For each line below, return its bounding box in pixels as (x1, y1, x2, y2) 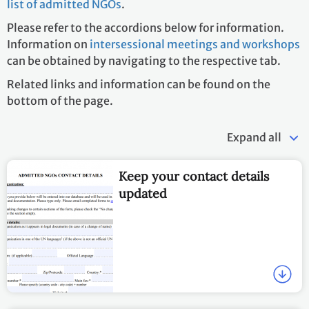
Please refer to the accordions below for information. (7, 21, 284, 35)
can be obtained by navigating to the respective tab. (7, 54, 283, 68)
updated (119, 186, 168, 202)
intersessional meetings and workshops (90, 37, 300, 52)
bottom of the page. (7, 94, 113, 108)
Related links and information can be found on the (7, 77, 270, 92)
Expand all (227, 130, 281, 145)
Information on (7, 37, 90, 52)
